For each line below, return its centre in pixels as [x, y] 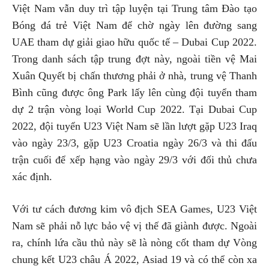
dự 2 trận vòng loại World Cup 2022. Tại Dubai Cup [134, 109]
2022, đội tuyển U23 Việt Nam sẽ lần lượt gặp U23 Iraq [134, 126]
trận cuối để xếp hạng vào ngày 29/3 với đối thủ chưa [134, 159]
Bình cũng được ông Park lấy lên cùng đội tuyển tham [134, 92]
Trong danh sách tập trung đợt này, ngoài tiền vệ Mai [134, 59]
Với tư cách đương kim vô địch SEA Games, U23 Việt [134, 209]
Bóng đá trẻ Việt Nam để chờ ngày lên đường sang [134, 25]
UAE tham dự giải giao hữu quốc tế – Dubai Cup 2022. [134, 42]
